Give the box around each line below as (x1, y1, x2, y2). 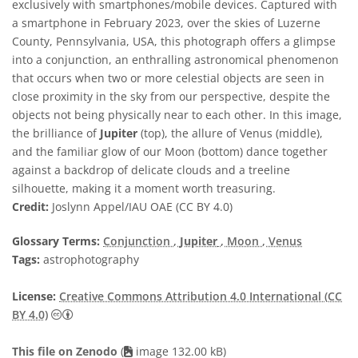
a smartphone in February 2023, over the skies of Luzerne (12, 15, 320, 30)
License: (12, 288, 56, 304)
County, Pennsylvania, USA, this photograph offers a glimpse (12, 34, 336, 49)
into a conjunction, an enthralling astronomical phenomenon (12, 52, 339, 67)
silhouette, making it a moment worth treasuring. (12, 181, 276, 196)
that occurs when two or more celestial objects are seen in (12, 70, 324, 86)
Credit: (12, 199, 49, 214)
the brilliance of (12, 125, 100, 141)
